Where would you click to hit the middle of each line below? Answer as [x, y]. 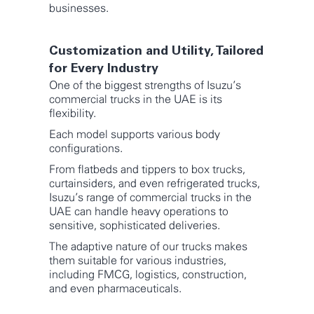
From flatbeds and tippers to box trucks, [147, 170]
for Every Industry [104, 70]
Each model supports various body [135, 135]
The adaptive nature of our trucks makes [148, 247]
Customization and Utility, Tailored [156, 52]
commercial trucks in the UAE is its [136, 100]
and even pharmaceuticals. [115, 289]
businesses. [79, 9]
